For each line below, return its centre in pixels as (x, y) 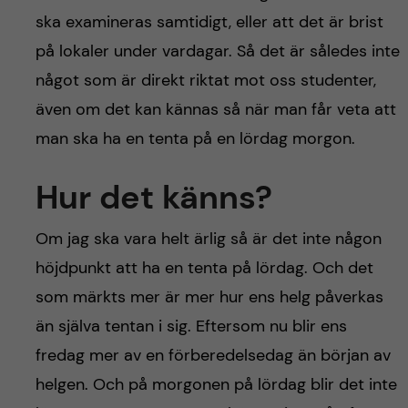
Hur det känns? (153, 197)
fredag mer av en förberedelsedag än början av (213, 355)
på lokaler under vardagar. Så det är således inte (217, 51)
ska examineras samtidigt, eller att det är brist (209, 21)
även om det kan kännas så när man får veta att (215, 109)
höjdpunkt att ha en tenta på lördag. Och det (204, 267)
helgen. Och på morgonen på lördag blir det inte (216, 384)
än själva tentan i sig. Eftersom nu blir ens (191, 326)
